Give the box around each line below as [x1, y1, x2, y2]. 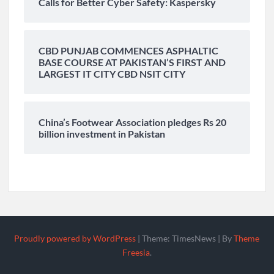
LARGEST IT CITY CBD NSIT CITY [39, 67, 186, 80]
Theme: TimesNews [142, 232, 218, 243]
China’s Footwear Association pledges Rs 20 [39, 116, 227, 128]
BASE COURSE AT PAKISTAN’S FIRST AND [39, 56, 226, 68]
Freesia [122, 246, 150, 257]
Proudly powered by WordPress [14, 232, 136, 243]
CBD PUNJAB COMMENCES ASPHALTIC [39, 44, 219, 56]
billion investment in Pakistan [39, 127, 166, 139]
